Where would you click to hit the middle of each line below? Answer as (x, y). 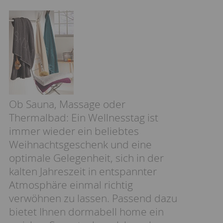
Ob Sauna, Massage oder (67, 104)
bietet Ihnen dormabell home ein (86, 212)
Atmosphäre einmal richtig (71, 185)
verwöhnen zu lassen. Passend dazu (93, 198)
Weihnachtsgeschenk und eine (80, 144)
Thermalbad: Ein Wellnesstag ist (84, 117)
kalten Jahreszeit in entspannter (83, 171)
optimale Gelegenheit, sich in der (86, 158)
